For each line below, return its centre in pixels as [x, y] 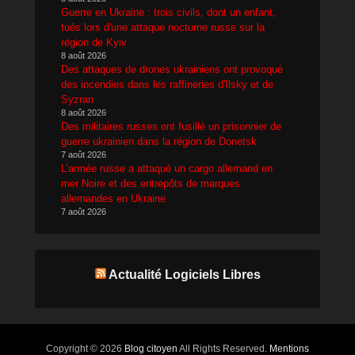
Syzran [77, 99]
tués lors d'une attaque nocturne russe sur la [163, 27]
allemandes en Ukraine [113, 198]
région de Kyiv [94, 42]
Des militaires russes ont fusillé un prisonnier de [171, 126]
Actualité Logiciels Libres [184, 274]
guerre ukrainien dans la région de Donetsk [159, 141]
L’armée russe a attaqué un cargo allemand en [167, 168]
